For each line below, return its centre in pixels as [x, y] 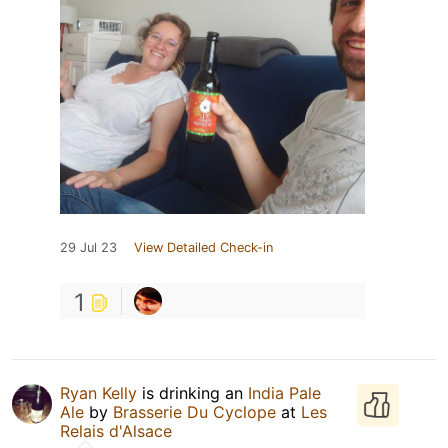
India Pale [284, 392]
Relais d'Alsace [116, 430]
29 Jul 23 [88, 247]
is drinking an [192, 392]
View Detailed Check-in [203, 247]
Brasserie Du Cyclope [194, 411]
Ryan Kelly [98, 392]
